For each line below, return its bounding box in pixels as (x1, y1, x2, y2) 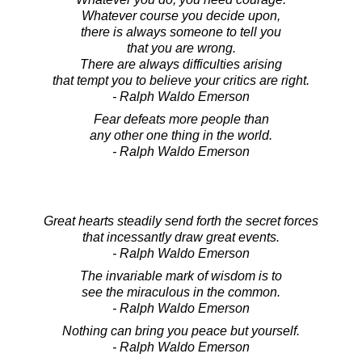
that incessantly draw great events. (82, 229, 280, 244)
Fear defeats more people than (93, 112, 269, 126)
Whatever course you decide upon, (82, 8, 280, 23)
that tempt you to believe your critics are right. (53, 73, 309, 87)
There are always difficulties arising (80, 57, 282, 71)
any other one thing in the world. (90, 128, 272, 142)
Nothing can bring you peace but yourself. (62, 323, 300, 338)
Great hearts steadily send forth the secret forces (44, 213, 318, 228)
